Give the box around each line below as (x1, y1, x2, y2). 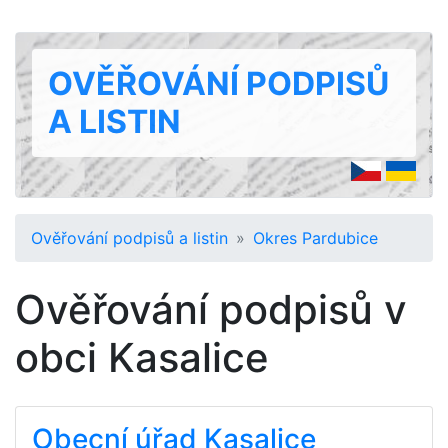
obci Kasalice (15, 333, 269, 382)
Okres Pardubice (253, 228, 378, 248)
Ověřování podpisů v (15, 285, 407, 334)
